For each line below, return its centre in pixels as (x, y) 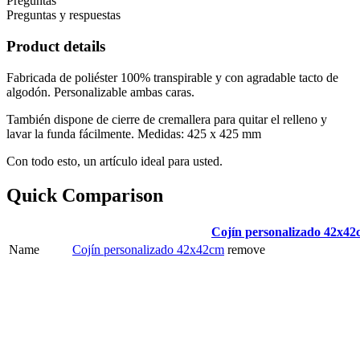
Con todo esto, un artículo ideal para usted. (115, 161)
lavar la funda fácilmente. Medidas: (97, 133)
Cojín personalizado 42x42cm (148, 249)
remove (246, 249)
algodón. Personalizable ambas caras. (100, 92)
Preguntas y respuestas (63, 15)
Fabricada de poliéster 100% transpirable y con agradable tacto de (172, 77)
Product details (56, 47)
